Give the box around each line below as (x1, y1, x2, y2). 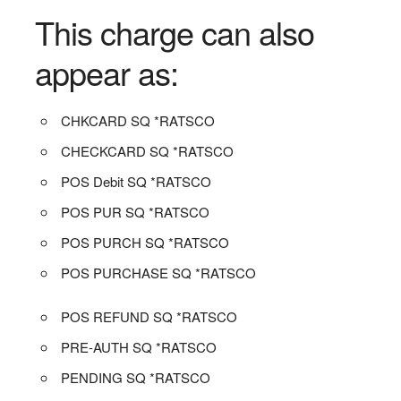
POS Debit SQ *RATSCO (61, 171, 212, 191)
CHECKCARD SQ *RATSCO (61, 141, 235, 160)
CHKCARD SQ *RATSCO (61, 110, 216, 130)
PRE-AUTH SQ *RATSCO (61, 337, 218, 356)
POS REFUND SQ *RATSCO (61, 306, 238, 326)
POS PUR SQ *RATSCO (61, 201, 210, 221)
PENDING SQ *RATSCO (61, 367, 211, 387)
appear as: (34, 48, 178, 95)
